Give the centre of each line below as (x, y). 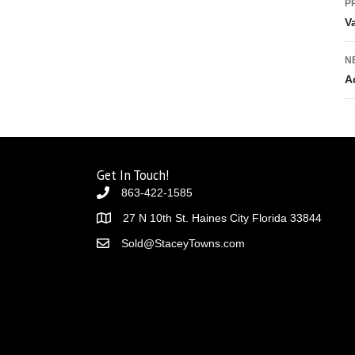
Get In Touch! (133, 175)
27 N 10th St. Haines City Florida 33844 (222, 218)
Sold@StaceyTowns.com (183, 243)
